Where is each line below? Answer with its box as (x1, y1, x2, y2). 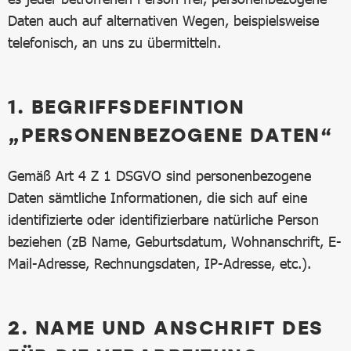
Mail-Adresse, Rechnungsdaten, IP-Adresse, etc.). (8, 255, 311, 272)
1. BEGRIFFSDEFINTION (8, 93, 244, 119)
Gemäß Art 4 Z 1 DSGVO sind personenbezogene (8, 167, 311, 184)
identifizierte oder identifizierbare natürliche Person (8, 211, 319, 228)
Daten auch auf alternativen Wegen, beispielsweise (8, 12, 319, 29)
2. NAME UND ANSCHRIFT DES (8, 314, 324, 340)
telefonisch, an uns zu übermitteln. (8, 34, 221, 51)
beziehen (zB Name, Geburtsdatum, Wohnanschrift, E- (8, 233, 342, 250)
